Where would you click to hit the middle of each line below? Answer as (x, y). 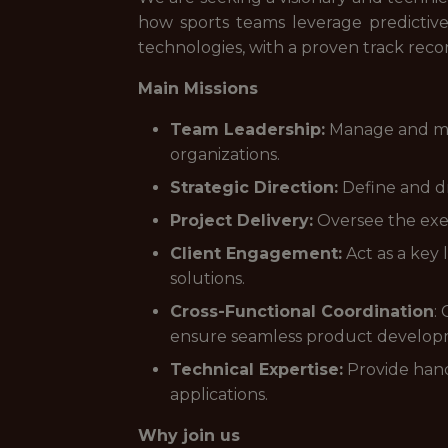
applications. (219, 394)
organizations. (225, 154)
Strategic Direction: (254, 187)
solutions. (207, 278)
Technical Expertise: (256, 369)
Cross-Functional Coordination (302, 311)
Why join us (189, 435)
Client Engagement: (256, 253)
